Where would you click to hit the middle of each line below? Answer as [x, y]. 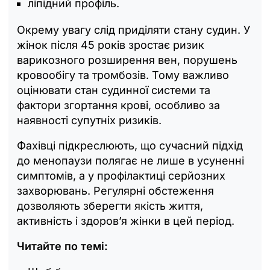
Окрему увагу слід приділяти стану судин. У [133, 30]
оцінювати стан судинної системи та [114, 90]
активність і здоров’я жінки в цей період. [126, 221]
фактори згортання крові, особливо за [118, 105]
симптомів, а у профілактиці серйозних [121, 176]
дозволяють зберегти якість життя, [110, 206]
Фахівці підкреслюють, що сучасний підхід [130, 146]
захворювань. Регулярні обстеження [115, 191]
